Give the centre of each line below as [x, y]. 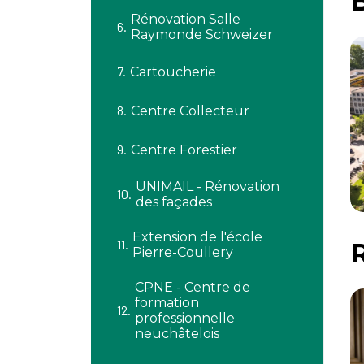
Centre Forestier [184, 149]
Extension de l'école [197, 237]
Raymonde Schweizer [202, 35]
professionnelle [185, 318]
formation [167, 303]
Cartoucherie [173, 71]
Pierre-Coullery [183, 252]
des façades [174, 202]
